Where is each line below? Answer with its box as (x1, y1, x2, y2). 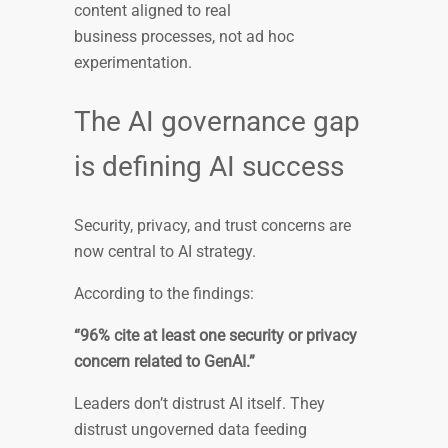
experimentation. (74, 53, 196, 73)
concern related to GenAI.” (74, 351, 255, 371)
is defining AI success (74, 150, 351, 184)
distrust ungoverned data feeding (74, 419, 307, 439)
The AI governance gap (74, 105, 360, 139)
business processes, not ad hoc (74, 27, 294, 47)
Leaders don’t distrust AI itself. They (74, 393, 325, 413)
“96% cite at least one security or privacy (74, 325, 357, 345)
